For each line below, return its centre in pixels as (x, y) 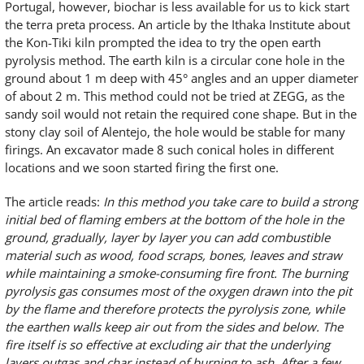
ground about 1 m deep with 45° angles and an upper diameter (182, 78)
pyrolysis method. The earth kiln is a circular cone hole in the (175, 61)
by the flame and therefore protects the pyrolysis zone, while (175, 309)
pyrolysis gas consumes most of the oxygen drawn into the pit (178, 291)
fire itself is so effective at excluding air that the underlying (167, 345)
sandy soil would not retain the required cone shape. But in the (181, 114)
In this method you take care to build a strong (230, 202)
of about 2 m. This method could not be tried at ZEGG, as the (175, 96)
